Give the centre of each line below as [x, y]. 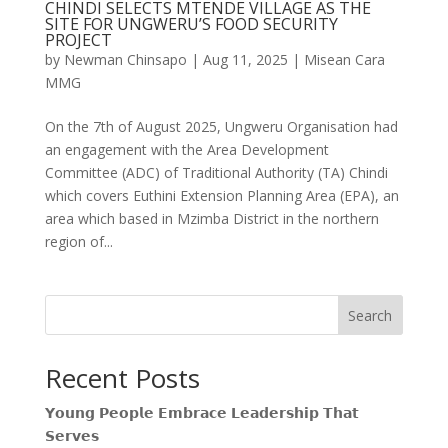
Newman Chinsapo [125, 59]
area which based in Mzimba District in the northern [211, 218]
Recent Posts [122, 377]
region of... [78, 241]
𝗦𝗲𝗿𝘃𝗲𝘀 [71, 435]
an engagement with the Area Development [186, 149]
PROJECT [78, 39]
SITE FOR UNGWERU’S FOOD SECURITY [191, 23]
